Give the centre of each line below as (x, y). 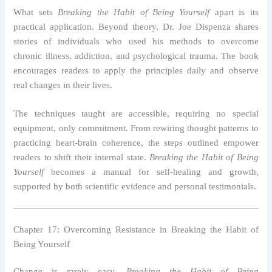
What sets (36, 12)
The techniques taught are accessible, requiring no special (136, 114)
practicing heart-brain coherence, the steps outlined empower (136, 143)
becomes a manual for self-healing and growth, (151, 172)
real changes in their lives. (63, 85)
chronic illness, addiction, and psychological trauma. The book (136, 56)
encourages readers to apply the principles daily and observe (136, 70)
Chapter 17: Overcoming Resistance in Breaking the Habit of (136, 229)
